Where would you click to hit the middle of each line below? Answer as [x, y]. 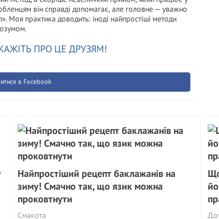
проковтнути [45, 199]
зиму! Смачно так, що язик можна [90, 186]
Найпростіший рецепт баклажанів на [97, 174]
